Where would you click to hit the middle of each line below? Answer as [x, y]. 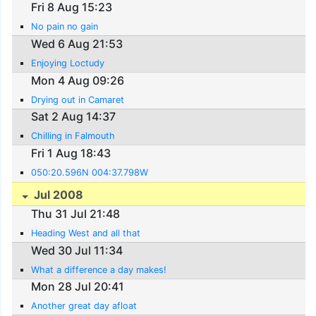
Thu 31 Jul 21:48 [76, 213]
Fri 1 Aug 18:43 [71, 153]
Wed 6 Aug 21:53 [77, 44]
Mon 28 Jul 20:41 [78, 287]
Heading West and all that [86, 233]
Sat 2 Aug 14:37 [74, 117]
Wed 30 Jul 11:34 [77, 250]
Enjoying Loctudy [68, 63]
